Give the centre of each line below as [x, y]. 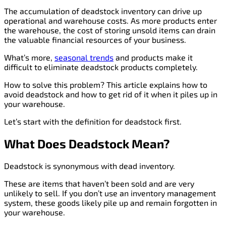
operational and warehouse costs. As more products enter [110, 21]
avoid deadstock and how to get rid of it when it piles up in [111, 94]
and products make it [153, 58]
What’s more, [29, 58]
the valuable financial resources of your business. [95, 40]
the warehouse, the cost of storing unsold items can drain [110, 30]
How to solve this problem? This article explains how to [106, 85]
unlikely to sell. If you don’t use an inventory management [110, 193]
